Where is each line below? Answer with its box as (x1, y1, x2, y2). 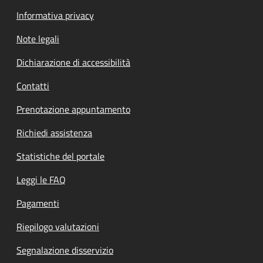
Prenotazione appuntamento (16, 102, 130, 116)
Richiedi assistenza (16, 125, 92, 140)
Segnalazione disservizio (16, 242, 113, 257)
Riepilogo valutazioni (16, 219, 99, 234)
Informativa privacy (16, 8, 94, 22)
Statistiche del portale (16, 149, 104, 163)
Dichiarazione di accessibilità (16, 55, 130, 69)
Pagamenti (16, 195, 59, 210)
